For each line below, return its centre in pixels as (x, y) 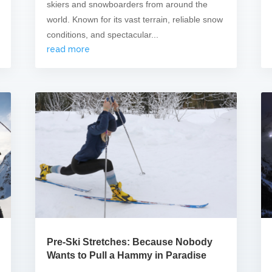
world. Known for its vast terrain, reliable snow (135, 19)
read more (69, 49)
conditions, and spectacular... (103, 34)
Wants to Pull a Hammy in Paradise (127, 256)
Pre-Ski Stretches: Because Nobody (130, 242)
